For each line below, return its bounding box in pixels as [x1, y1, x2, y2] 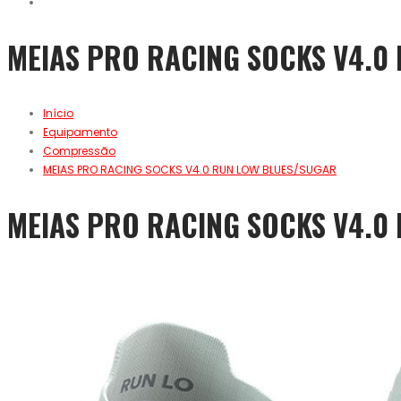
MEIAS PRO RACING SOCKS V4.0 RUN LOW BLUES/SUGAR [43, 162, 337, 178]
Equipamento [43, 124, 117, 141]
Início [43, 106, 73, 122]
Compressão [43, 143, 115, 159]
